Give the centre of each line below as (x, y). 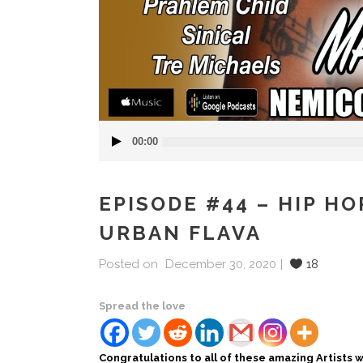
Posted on (128, 265)
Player (113, 149)
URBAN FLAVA (180, 233)
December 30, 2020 (219, 265)
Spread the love (142, 306)
